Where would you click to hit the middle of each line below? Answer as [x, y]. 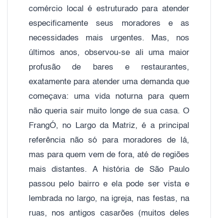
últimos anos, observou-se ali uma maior [109, 53]
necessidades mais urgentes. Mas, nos [109, 38]
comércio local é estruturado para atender [109, 9]
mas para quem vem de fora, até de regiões [109, 155]
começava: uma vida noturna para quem [109, 96]
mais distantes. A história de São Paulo [109, 169]
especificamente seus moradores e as [109, 23]
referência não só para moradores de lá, [109, 140]
